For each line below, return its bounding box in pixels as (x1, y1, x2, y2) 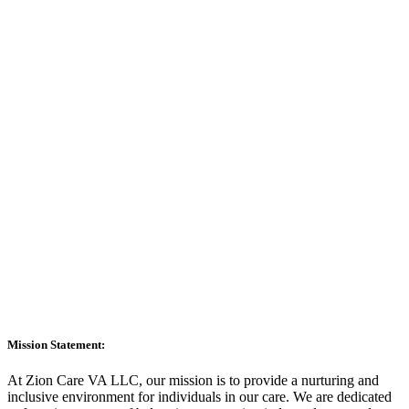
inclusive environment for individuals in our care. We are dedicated (7, 389, 392, 405)
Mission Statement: (7, 338, 105, 352)
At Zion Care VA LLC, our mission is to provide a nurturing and (7, 372, 379, 389)
